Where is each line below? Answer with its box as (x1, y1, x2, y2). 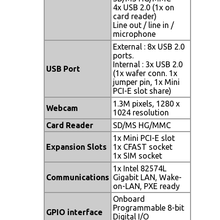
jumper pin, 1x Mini (113, 77, 180, 86)
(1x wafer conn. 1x (113, 68, 177, 78)
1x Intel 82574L (113, 164, 166, 173)
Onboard (113, 194, 145, 203)
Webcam (46, 103, 78, 112)
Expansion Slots (46, 142, 107, 151)
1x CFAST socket (113, 142, 172, 151)
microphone (113, 29, 156, 38)
